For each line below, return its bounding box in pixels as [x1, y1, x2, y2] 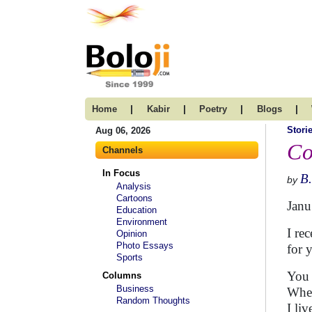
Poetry [199, 104, 227, 114]
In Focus [102, 168, 140, 178]
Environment [116, 217, 167, 227]
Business [116, 283, 154, 294]
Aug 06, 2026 [95, 125, 150, 136]
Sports [116, 252, 143, 263]
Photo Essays [116, 240, 173, 251]
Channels [102, 145, 143, 155]
